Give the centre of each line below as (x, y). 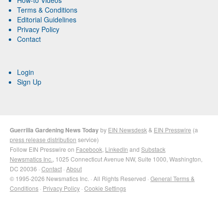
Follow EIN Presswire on (43, 149)
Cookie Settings (105, 188)
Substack (153, 149)
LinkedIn (117, 149)
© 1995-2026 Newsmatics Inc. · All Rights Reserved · (80, 178)
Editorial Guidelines (47, 19)
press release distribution (43, 139)
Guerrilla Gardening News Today (54, 130)
